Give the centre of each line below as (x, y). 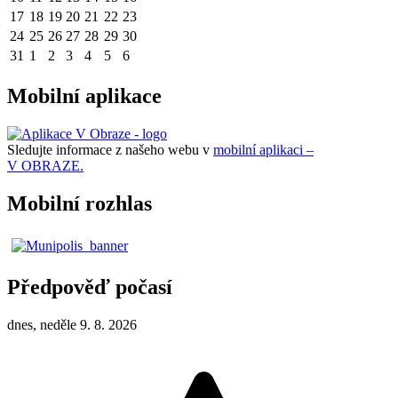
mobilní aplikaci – (263, 149)
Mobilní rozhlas (80, 203)
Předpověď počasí (90, 287)
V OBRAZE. (45, 165)
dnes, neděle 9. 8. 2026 (72, 325)
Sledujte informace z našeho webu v (110, 149)
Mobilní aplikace (84, 96)
